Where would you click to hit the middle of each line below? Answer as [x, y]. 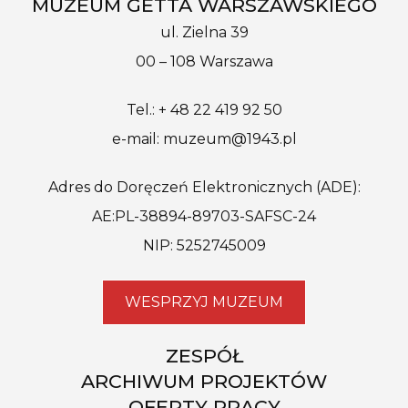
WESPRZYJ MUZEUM [204, 301]
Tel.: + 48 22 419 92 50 [204, 110]
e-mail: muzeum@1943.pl [204, 139]
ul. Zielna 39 [204, 33]
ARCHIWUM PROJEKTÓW [204, 381]
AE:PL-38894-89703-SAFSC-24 [204, 216]
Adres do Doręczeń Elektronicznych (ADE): [204, 187]
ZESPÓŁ [204, 355]
